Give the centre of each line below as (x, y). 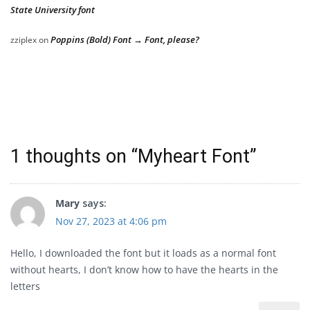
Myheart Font (194, 157)
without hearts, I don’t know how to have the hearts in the (144, 270)
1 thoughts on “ (74, 157)
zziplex (24, 40)
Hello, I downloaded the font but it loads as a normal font (143, 253)
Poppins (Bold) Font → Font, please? (125, 40)
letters (25, 286)
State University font (53, 10)
